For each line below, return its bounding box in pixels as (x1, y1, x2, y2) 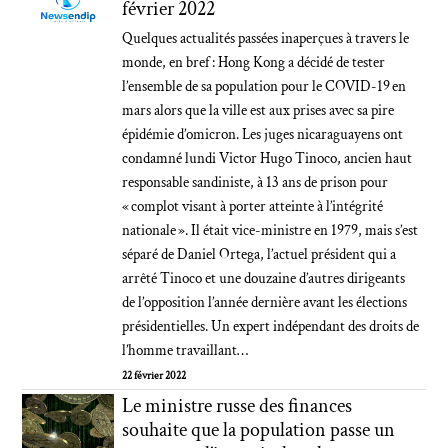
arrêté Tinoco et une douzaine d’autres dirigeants (122, 269, 406, 288)
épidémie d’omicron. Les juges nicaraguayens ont (122, 125, 404, 144)
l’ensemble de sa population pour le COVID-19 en (122, 77, 407, 96)
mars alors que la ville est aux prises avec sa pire (122, 101, 395, 120)
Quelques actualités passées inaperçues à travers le (122, 29, 410, 48)
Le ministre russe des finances (122, 393, 353, 419)
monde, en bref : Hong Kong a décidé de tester (122, 53, 386, 72)
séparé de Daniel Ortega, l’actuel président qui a (122, 245, 397, 264)
